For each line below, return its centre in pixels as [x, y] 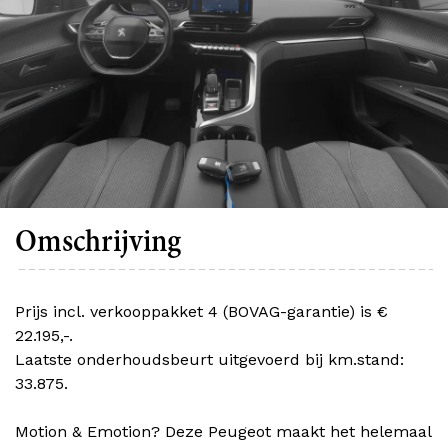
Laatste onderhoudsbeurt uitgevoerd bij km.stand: [209, 360]
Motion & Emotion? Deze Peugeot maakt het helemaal [223, 432]
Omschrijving [98, 242]
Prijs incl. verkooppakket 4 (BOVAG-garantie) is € [201, 312]
